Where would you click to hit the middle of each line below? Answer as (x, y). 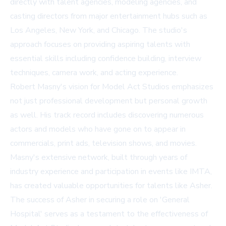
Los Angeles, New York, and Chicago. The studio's (99, 30)
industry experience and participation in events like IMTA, (111, 171)
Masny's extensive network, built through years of (99, 157)
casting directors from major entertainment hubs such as (109, 16)
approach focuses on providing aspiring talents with (100, 44)
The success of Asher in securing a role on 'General (100, 200)
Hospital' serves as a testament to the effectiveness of (109, 214)
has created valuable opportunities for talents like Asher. (111, 185)
